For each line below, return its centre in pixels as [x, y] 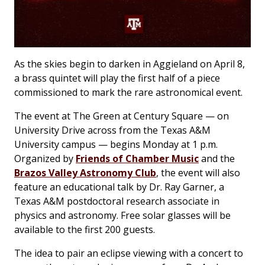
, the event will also [198, 173]
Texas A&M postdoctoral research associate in [117, 201]
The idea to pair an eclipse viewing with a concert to [129, 253]
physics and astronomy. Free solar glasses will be [122, 216]
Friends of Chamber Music [137, 159]
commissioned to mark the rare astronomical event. [128, 93]
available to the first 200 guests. [85, 230]
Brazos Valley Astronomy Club [85, 173]
